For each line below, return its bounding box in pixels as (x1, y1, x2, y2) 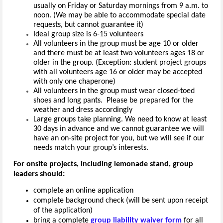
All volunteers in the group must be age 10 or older (33, 40, 199, 48)
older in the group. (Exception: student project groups (33, 59, 206, 67)
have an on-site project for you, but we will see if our (33, 134, 204, 143)
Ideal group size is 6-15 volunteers (33, 30, 143, 39)
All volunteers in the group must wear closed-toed (33, 87, 195, 96)
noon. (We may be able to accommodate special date (33, 11, 206, 20)
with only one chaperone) (33, 78, 115, 86)
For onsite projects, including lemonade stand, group (13, 160, 193, 169)
